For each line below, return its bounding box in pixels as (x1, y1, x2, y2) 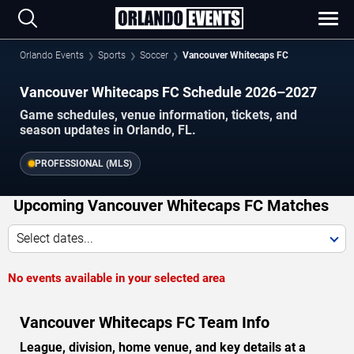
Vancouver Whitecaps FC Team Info (20, 313, 269, 333)
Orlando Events (20, 50, 84, 61)
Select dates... (17, 231, 93, 247)
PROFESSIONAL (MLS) (35, 158, 132, 170)
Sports (98, 50, 126, 61)
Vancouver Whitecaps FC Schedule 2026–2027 (20, 84, 317, 100)
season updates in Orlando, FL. (20, 122, 196, 138)
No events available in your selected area (8, 271, 225, 286)
